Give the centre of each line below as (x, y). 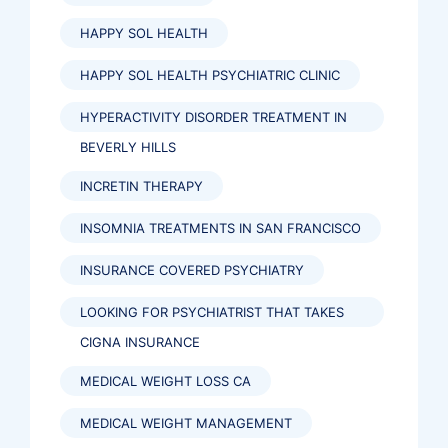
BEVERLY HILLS (128, 147)
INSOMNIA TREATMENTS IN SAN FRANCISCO (220, 228)
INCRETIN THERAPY (141, 186)
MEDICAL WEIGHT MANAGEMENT (186, 423)
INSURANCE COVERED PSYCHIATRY (192, 270)
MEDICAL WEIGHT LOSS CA (165, 381)
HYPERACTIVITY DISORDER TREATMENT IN (213, 117)
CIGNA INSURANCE (140, 342)
